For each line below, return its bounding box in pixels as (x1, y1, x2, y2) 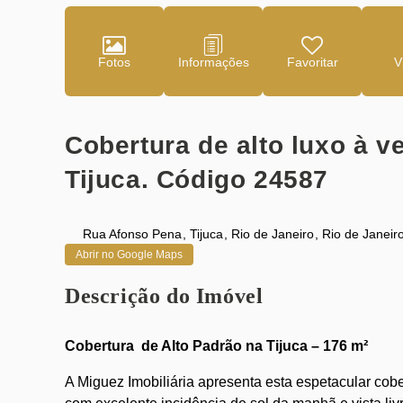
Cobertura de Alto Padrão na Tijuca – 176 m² (65, 338, 368, 354)
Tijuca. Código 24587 (65, 166, 329, 193)
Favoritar (286, 55, 338, 69)
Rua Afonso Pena (83, 227, 182, 241)
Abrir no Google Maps (76, 248, 183, 261)
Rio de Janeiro (231, 227, 314, 241)
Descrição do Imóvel (65, 284, 264, 308)
